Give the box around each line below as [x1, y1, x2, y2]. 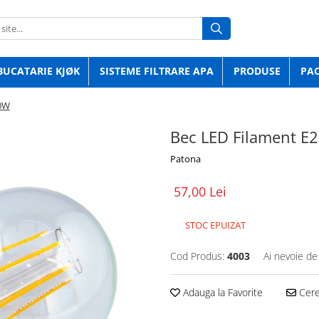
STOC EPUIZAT [183, 219, 246, 231]
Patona [170, 152, 201, 165]
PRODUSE [234, 64, 281, 78]
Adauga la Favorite [180, 286, 263, 299]
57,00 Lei [174, 183, 226, 200]
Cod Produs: [170, 249, 224, 263]
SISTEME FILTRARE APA [100, 64, 214, 78]
